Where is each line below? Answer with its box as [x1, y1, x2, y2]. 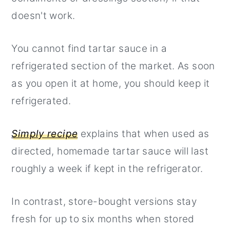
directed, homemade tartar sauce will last [11, 145, 208, 157]
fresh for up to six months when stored [11, 213, 195, 225]
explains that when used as [78, 127, 209, 140]
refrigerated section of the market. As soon [11, 60, 215, 72]
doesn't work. [11, 9, 75, 22]
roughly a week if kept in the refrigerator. [11, 162, 203, 175]
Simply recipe [11, 127, 78, 140]
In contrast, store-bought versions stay [11, 195, 197, 207]
